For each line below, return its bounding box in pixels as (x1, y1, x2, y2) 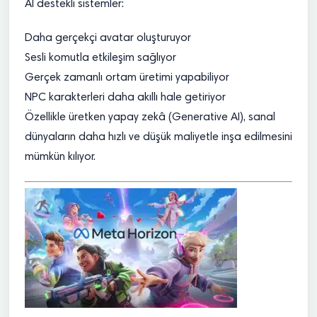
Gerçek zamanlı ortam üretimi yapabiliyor (25, 72, 229, 83)
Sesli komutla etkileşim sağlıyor (25, 52, 176, 64)
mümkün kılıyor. (25, 151, 96, 163)
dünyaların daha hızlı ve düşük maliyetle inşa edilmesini (25, 132, 292, 143)
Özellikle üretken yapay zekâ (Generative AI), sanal (25, 112, 275, 123)
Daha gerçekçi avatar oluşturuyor (25, 33, 191, 44)
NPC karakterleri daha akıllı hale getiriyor (25, 92, 226, 103)
